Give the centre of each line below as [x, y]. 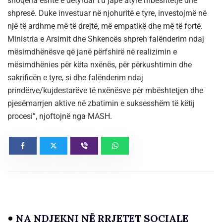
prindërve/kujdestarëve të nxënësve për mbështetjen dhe [105, 90]
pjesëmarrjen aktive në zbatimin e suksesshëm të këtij [101, 103]
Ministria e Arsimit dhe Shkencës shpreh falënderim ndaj [106, 39]
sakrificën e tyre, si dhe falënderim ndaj [75, 77]
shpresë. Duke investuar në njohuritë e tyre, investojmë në [107, 13]
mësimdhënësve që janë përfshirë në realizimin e [92, 52]
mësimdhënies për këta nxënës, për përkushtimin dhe [100, 64]
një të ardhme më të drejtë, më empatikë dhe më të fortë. [105, 26]
